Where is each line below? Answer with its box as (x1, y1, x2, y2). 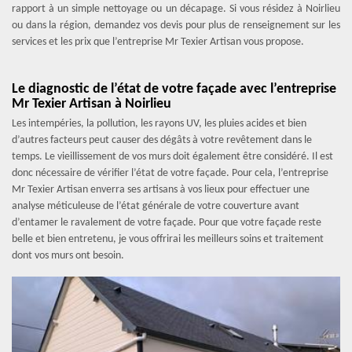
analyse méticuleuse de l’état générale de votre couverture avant (12, 200, 299, 212)
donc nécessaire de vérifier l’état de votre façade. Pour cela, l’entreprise (12, 167, 328, 179)
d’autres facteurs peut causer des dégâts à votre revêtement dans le (12, 134, 312, 146)
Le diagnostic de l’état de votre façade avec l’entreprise (12, 82, 336, 97)
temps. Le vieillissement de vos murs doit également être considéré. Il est (12, 151, 333, 163)
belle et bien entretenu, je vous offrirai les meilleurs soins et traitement (12, 233, 324, 245)
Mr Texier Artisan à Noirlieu (12, 97, 171, 112)
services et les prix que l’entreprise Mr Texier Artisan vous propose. (12, 36, 304, 48)
